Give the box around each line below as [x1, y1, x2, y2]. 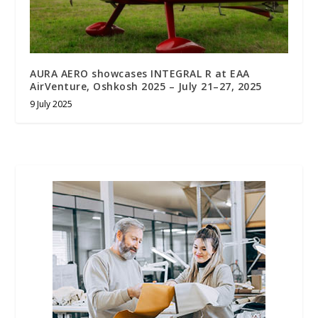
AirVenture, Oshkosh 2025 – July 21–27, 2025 [30, 79, 262, 93]
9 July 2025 [30, 97, 73, 110]
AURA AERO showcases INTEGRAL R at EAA [30, 66, 250, 80]
